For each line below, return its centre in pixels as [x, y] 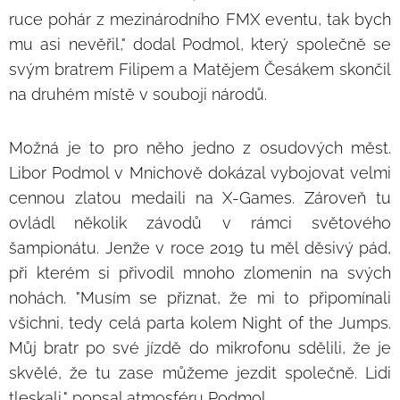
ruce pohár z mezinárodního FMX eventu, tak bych [200, 19]
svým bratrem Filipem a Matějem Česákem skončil [200, 69]
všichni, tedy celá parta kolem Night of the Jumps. [200, 322]
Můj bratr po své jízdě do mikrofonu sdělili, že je [200, 347]
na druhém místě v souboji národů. [138, 94]
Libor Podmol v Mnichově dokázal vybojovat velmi [200, 172]
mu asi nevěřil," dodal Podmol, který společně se [200, 44]
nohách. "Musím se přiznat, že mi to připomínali [200, 297]
